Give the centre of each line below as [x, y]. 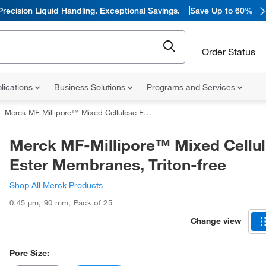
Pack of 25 [93, 202]
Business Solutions [91, 87]
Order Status [229, 51]
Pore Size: [29, 253]
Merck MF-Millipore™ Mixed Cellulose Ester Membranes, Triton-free [74, 112]
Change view [216, 221]
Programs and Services [192, 87]
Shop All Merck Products [56, 185]
